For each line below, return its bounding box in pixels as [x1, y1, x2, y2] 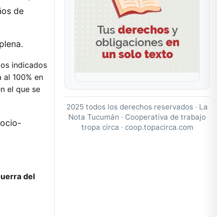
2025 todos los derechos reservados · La [66, 102, 208, 111]
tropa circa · [81, 122, 125, 132]
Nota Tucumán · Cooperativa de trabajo [68, 112, 206, 122]
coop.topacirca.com [124, 122, 193, 132]
